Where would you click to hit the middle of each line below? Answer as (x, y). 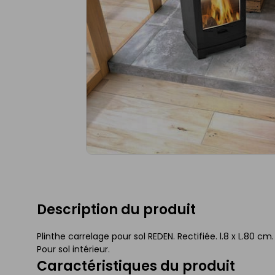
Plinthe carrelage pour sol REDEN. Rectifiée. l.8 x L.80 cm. (155, 236)
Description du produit (116, 209)
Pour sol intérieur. (73, 249)
